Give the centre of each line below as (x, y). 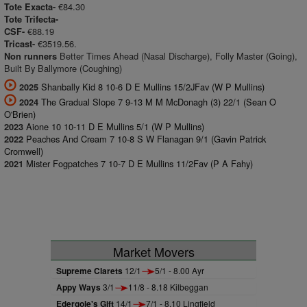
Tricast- (20, 44)
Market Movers (153, 251)
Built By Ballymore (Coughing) (63, 68)
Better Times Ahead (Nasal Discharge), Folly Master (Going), (177, 56)
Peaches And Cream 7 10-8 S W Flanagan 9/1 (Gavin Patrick (146, 139)
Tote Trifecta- (31, 19)
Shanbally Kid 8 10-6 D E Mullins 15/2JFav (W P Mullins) (153, 87)
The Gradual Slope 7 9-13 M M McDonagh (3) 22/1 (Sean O (159, 102)
